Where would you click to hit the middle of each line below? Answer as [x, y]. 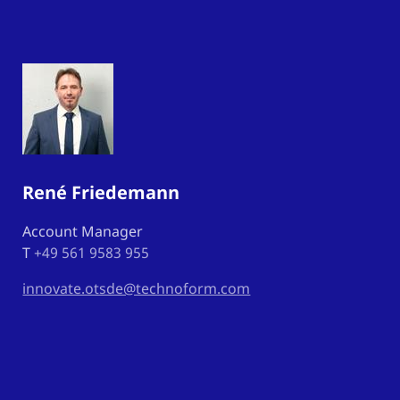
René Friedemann [101, 193]
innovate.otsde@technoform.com [137, 289]
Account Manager [83, 232]
